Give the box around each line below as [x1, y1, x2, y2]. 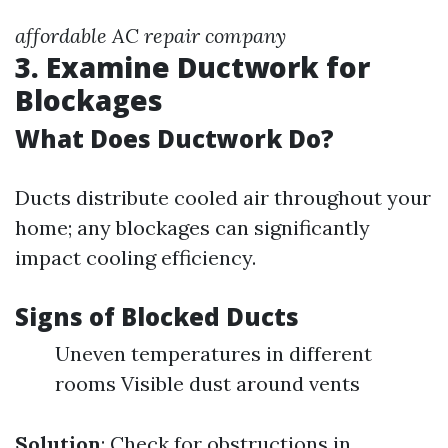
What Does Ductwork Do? [15, 122, 334, 155]
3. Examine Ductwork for [15, 48, 370, 86]
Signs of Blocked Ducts [15, 300, 299, 333]
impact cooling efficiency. [15, 245, 256, 270]
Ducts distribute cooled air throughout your [15, 185, 431, 210]
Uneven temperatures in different [55, 341, 372, 366]
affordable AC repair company [15, 23, 286, 48]
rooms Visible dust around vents [55, 371, 360, 396]
